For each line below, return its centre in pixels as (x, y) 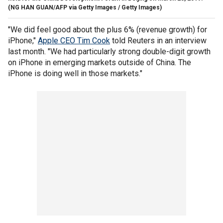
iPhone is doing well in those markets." (75, 73)
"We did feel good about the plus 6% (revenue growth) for (108, 29)
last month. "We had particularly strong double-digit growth (109, 51)
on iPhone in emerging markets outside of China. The (100, 62)
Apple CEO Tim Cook (74, 40)
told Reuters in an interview (158, 40)
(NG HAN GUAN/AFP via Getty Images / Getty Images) (85, 7)
